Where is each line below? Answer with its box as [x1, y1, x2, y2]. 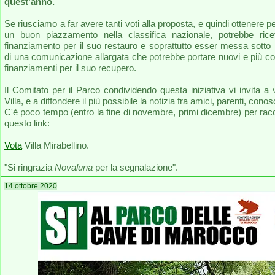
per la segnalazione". [93, 162, 178, 172]
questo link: [4, 118, 50, 128]
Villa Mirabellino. [22, 140, 89, 150]
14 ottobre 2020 [4, 182, 57, 190]
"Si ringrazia [4, 162, 55, 172]
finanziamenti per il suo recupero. [4, 63, 136, 73]
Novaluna [55, 162, 93, 172]
